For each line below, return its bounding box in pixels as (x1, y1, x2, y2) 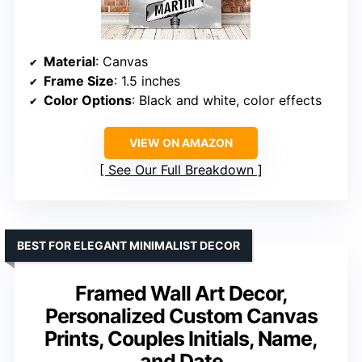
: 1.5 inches (114, 72, 180, 89)
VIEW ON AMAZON (129, 135, 233, 149)
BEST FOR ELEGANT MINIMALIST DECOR (17, 238, 240, 252)
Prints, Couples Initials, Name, (44, 326, 318, 351)
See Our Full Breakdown (108, 161, 254, 178)
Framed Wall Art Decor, (74, 280, 288, 305)
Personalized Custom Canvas (44, 303, 318, 328)
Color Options (44, 91, 132, 108)
